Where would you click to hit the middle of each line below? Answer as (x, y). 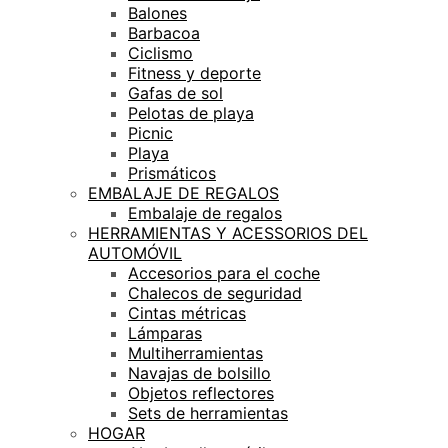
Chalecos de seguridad (215, 292)
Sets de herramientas (208, 412)
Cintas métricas (187, 312)
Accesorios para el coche (224, 272)
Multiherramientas (195, 352)
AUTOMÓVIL (135, 252)
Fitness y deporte (194, 72)
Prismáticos (172, 172)
